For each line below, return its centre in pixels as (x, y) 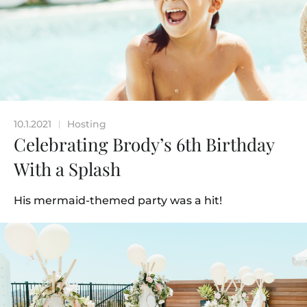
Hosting (87, 124)
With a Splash (67, 169)
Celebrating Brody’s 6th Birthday (144, 144)
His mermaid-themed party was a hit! (118, 200)
